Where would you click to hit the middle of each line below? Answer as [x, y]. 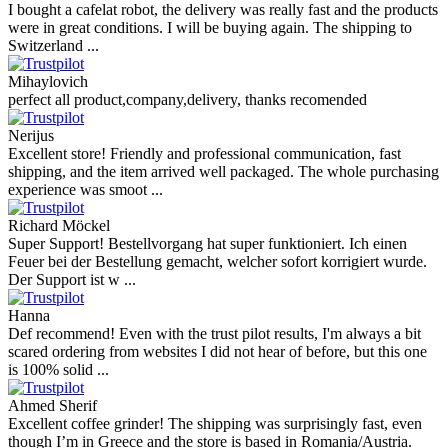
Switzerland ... [53, 46]
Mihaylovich [48, 82]
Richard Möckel [59, 226]
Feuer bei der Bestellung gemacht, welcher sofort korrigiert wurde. [217, 262]
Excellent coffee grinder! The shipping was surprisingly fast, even [215, 424]
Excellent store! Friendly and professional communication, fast [204, 154]
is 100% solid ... [58, 370]
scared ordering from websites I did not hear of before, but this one [217, 352]
